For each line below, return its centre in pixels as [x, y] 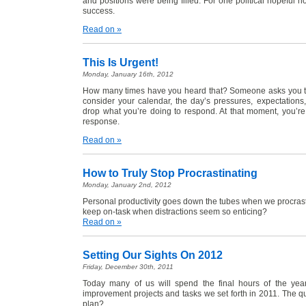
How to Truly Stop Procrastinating [170, 173]
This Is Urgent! [121, 62]
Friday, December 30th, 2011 [128, 267]
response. [101, 122]
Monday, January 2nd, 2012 [127, 185]
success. [99, 11]
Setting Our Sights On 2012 [153, 255]
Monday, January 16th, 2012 [128, 74]
